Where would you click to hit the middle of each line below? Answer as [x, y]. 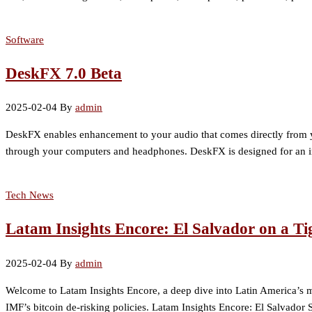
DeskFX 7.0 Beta [64, 73]
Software [25, 39]
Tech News [30, 195]
